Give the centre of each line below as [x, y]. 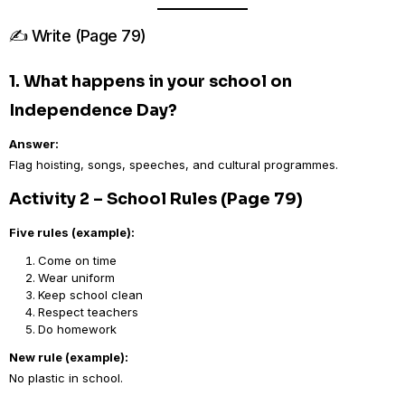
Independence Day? [93, 110]
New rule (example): [69, 357]
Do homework [77, 329]
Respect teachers [88, 312]
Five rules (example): [72, 232]
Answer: [34, 144]
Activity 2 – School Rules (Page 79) [156, 199]
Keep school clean [90, 295]
